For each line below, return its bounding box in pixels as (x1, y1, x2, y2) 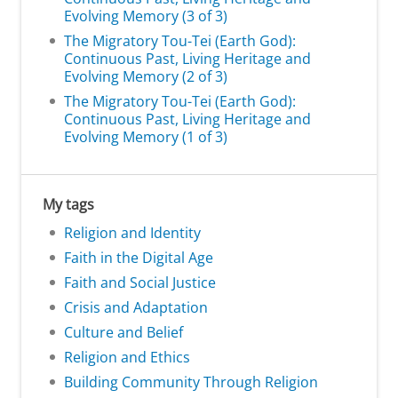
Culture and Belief (64, 322, 183, 342)
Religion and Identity (64, 222, 201, 243)
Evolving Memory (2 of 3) (64, 66, 227, 86)
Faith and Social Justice (64, 272, 216, 292)
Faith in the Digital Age (64, 247, 213, 267)
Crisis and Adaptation (64, 297, 208, 317)
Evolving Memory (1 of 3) (64, 126, 227, 147)
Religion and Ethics (64, 346, 190, 367)
